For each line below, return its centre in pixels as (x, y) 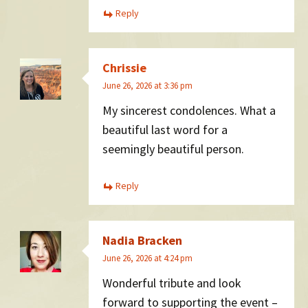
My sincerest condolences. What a (189, 110)
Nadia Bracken (142, 241)
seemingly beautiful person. (173, 148)
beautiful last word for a (165, 129)
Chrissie (124, 68)
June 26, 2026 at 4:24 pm (147, 258)
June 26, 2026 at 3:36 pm (147, 86)
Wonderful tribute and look (172, 283)
